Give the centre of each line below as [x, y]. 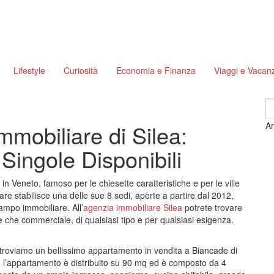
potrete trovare [212, 207]
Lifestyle [29, 70]
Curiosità [81, 70]
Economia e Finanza [156, 70]
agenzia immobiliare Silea [133, 207]
